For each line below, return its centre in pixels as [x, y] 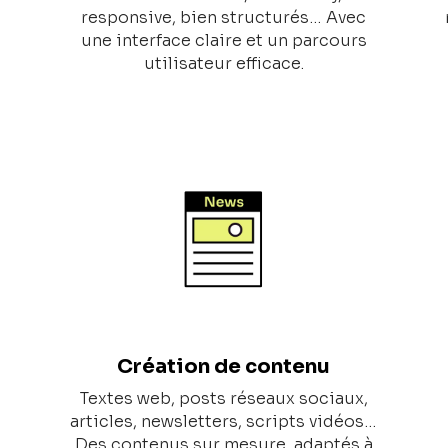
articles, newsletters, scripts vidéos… [224, 422]
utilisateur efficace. [223, 64]
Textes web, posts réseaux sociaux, [223, 399]
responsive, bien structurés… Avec [224, 18]
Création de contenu [224, 367]
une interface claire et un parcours [223, 41]
